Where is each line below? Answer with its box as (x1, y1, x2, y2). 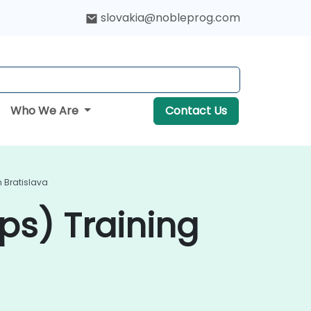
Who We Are (10, 103, 82, 119)
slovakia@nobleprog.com (101, 10, 240, 26)
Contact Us (165, 103, 227, 119)
